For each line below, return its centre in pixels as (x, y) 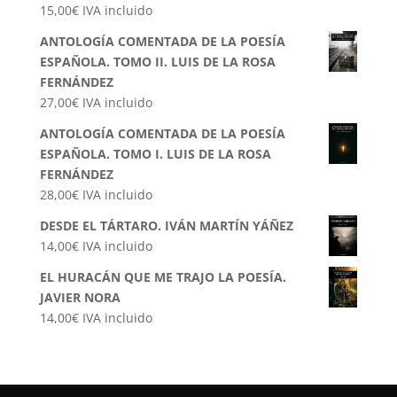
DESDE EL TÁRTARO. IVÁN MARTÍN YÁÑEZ (166, 226)
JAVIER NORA (80, 298)
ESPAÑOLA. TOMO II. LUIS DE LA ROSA (157, 62)
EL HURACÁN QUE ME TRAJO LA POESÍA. (163, 277)
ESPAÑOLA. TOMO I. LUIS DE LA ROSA (155, 154)
